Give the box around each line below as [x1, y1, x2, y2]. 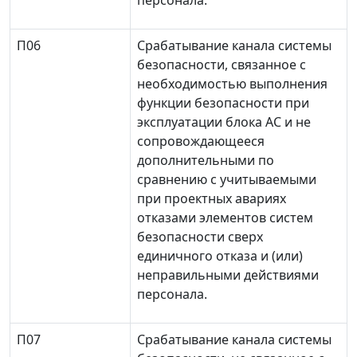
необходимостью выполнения [137, 75, 328, 92]
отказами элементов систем [137, 209, 313, 226]
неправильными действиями [137, 266, 319, 284]
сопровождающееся [137, 132, 265, 150]
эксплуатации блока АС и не [137, 113, 311, 131]
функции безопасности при [137, 94, 309, 112]
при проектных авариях [137, 190, 286, 207]
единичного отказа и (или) [137, 247, 303, 265]
